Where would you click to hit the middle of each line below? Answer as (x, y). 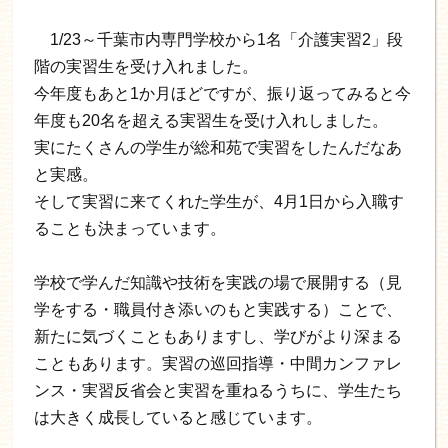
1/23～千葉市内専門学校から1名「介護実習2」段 (219, 39)
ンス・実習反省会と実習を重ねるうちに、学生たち (218, 390)
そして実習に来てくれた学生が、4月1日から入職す (219, 201)
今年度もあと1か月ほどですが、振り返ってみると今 (223, 93)
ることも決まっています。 (130, 228)
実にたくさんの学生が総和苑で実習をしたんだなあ (218, 147)
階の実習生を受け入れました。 (146, 66)
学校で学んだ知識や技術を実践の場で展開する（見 (218, 282)
